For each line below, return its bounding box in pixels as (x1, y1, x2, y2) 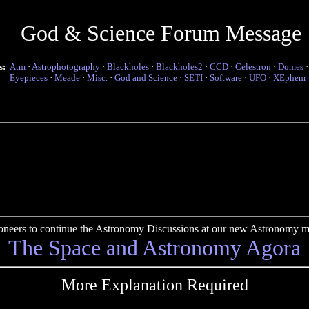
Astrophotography (32, 61, 100, 72)
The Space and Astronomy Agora (8, 235, 301, 260)
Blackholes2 (156, 61, 203, 72)
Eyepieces (10, 72, 48, 83)
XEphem (273, 72, 306, 83)
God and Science (114, 72, 177, 83)
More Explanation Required (61, 276, 248, 294)
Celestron (235, 61, 271, 72)
